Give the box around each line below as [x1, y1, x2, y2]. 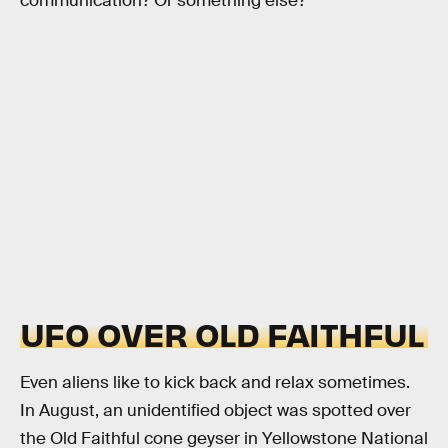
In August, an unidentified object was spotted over [20, 400, 411, 422]
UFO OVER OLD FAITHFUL [20, 312, 424, 354]
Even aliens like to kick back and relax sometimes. [20, 372, 410, 394]
